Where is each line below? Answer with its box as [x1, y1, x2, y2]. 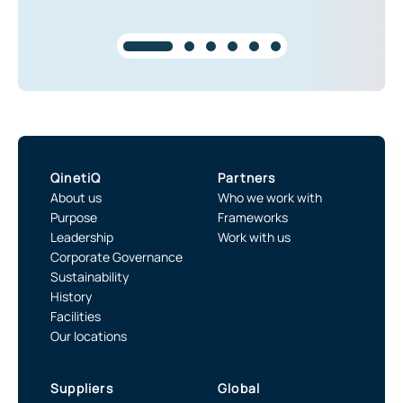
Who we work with [218, 189, 322, 206]
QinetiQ [50, 169, 102, 186]
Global [218, 380, 261, 397]
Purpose [50, 209, 97, 226]
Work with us [218, 228, 291, 246]
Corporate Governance [50, 248, 183, 265]
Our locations [50, 327, 127, 345]
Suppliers [50, 380, 113, 397]
